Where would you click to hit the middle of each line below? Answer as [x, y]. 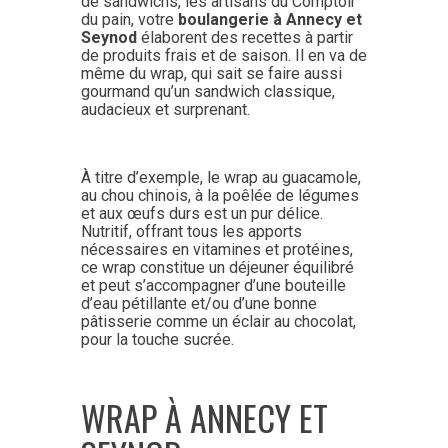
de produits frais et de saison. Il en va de [223, 55]
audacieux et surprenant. [165, 109]
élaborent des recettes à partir [244, 37]
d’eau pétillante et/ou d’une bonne [198, 303]
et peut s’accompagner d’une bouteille [213, 285]
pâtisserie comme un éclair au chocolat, [218, 321]
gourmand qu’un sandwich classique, [207, 91]
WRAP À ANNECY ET [204, 417]
